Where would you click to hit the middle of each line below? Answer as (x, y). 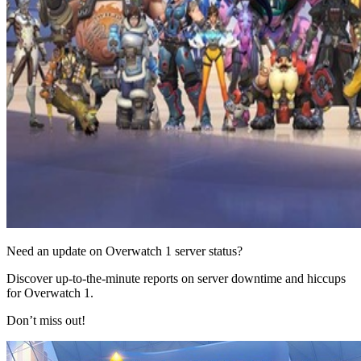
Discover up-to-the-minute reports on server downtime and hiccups (176, 278)
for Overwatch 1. (50, 293)
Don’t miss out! (46, 320)
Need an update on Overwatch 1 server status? (124, 251)
